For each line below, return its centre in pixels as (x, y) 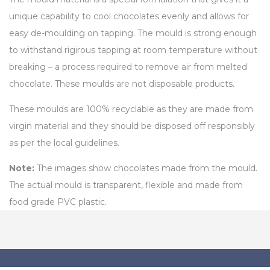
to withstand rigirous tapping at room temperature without (133, 50)
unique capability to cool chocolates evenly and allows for (129, 16)
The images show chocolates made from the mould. (146, 168)
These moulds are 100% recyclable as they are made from (131, 109)
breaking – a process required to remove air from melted (128, 67)
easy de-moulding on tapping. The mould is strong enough (133, 33)
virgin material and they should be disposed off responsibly (132, 126)
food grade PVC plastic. (58, 202)
